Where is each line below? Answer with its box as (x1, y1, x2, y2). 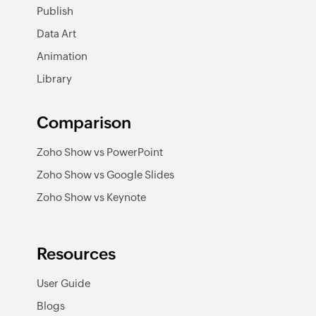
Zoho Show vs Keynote (37, 191, 146, 204)
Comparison (37, 114, 131, 133)
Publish (37, 5, 73, 18)
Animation (37, 50, 87, 63)
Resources (37, 244, 116, 263)
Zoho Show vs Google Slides (37, 169, 174, 181)
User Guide (37, 276, 90, 289)
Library (37, 73, 72, 85)
